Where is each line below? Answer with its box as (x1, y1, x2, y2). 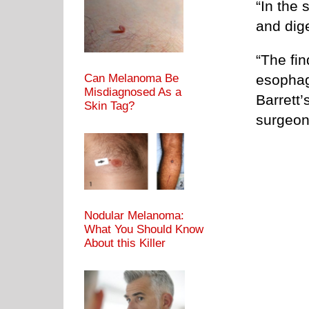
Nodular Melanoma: (84, 209, 184, 223)
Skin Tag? (84, 99, 134, 113)
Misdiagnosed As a (84, 86, 181, 99)
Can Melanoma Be (84, 72, 179, 86)
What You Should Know (84, 223, 203, 237)
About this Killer (84, 237, 166, 250)
